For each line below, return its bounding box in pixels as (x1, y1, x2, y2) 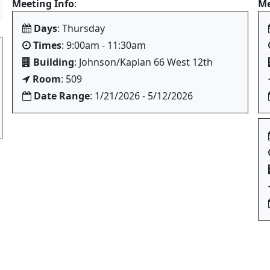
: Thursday (57, 22, 105, 35)
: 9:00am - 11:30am (61, 39, 146, 52)
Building (33, 55, 74, 69)
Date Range (34, 89, 90, 102)
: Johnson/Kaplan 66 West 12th (74, 55, 213, 69)
